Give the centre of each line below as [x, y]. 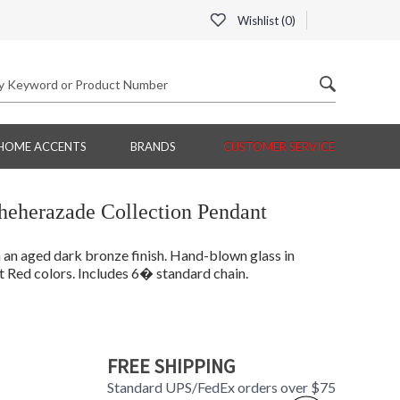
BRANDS [153, 147]
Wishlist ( [260, 21]
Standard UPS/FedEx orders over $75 [221, 387]
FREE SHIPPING [171, 367]
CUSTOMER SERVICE [279, 147]
